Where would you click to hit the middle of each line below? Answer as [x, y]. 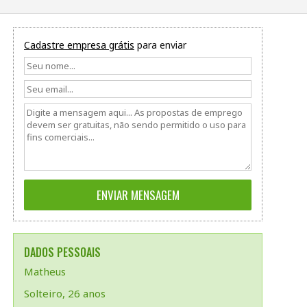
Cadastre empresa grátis [79, 45]
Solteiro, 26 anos [65, 293]
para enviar [160, 45]
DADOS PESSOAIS [62, 252]
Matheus [45, 271]
